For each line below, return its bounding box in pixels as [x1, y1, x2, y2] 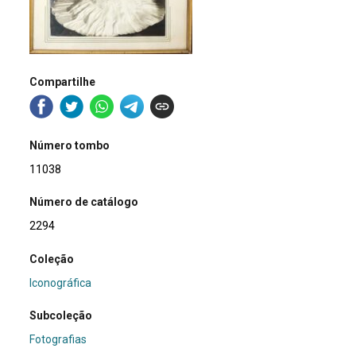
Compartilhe [29, 75, 96, 88]
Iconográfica [29, 276, 92, 289]
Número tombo [29, 139, 110, 153]
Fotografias [29, 333, 87, 346]
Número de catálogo [29, 195, 139, 209]
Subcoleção [29, 309, 93, 323]
